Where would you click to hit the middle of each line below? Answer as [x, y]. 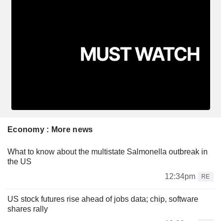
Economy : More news [50, 129]
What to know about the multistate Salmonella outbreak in [108, 151]
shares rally [28, 209]
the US [19, 161]
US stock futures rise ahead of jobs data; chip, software [103, 199]
